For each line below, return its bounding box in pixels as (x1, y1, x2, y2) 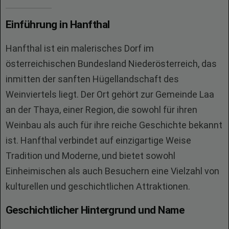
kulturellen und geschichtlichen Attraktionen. (6, 181, 190, 192)
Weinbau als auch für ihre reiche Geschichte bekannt (6, 120, 222, 130)
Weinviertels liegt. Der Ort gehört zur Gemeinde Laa (6, 89, 214, 100)
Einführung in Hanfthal (6, 18, 110, 31)
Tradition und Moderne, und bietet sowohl (6, 150, 175, 161)
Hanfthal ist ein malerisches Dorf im (6, 43, 154, 54)
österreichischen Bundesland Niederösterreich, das (6, 58, 217, 69)
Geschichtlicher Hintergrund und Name (6, 204, 185, 216)
